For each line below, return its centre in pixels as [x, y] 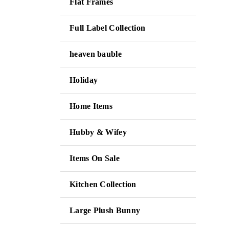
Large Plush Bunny [105, 210]
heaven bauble [96, 54]
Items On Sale [95, 158]
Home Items [91, 106]
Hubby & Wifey [98, 132]
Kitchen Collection [103, 184]
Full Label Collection [108, 28]
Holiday [84, 80]
